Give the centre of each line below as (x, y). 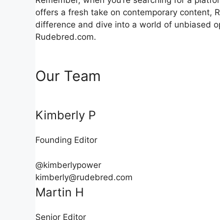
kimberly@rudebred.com (84, 177)
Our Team (68, 76)
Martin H (60, 192)
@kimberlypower (68, 165)
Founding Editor (66, 140)
